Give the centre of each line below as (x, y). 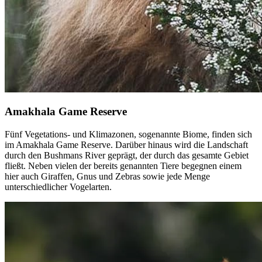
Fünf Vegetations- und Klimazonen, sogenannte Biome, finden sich (128, 134)
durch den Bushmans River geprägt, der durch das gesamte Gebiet (127, 155)
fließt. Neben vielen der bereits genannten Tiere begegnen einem (123, 166)
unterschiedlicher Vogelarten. (58, 187)
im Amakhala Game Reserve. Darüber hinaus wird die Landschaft (126, 144)
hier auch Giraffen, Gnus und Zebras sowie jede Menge (107, 176)
